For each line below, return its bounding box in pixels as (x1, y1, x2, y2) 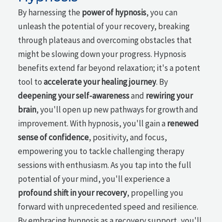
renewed (167, 118, 199, 129)
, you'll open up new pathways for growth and (36, 104, 199, 115)
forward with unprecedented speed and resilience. (18, 201, 199, 213)
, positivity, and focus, (89, 132, 167, 143)
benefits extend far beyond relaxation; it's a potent (18, 62, 201, 74)
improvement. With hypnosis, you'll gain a (18, 118, 167, 129)
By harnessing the (18, 7, 82, 18)
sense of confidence (18, 132, 89, 143)
